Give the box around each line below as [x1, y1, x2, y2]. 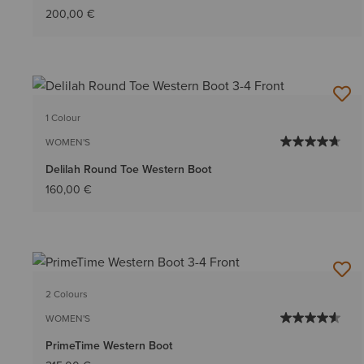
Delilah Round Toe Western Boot [45, 161, 211, 178]
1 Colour [45, 110, 80, 125]
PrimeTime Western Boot [45, 336, 172, 353]
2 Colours [45, 286, 88, 301]
